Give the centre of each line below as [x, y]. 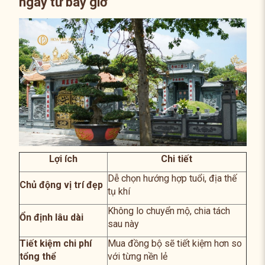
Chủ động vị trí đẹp [61, 185]
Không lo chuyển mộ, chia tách [169, 211]
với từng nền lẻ [137, 257]
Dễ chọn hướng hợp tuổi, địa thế [172, 179]
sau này [123, 224]
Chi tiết [177, 159]
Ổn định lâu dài [51, 218]
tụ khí [119, 192]
